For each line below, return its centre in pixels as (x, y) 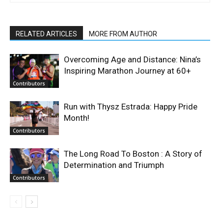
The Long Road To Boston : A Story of (133, 154)
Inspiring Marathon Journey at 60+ (127, 71)
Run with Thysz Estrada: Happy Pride (131, 107)
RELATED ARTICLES (46, 34)
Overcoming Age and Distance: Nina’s (132, 60)
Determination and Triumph (114, 165)
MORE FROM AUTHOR (123, 34)
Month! (77, 118)
